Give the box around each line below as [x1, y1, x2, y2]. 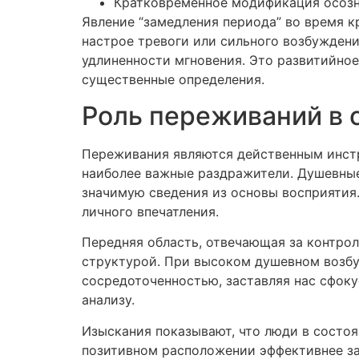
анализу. [82, 292, 135, 309]
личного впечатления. [82, 203, 219, 220]
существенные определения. [82, 71, 264, 88]
